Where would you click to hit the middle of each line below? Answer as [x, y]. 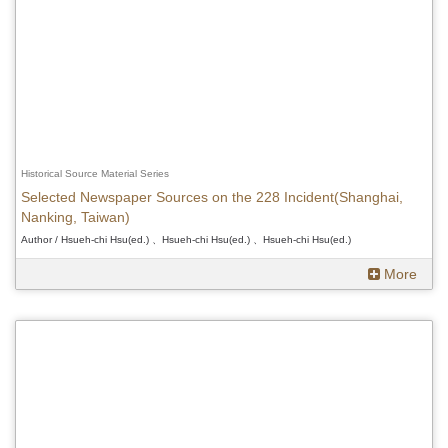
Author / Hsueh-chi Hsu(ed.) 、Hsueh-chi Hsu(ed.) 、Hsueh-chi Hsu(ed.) [186, 240]
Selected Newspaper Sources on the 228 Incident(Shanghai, [212, 197]
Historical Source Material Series [95, 174]
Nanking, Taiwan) [75, 217]
